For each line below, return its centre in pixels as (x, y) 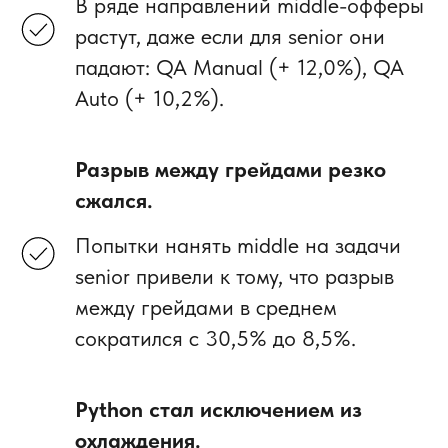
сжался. (114, 199)
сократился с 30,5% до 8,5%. (215, 337)
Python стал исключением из (218, 408)
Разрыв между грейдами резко (230, 168)
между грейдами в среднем (206, 306)
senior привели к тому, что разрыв (234, 275)
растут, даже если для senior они (230, 35)
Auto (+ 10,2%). (149, 97)
